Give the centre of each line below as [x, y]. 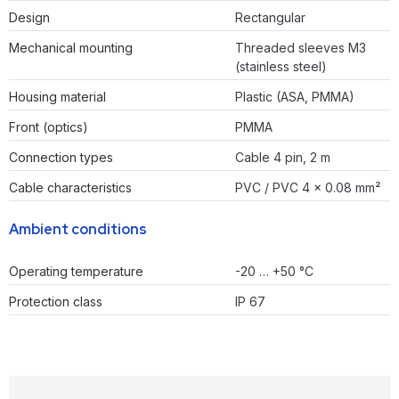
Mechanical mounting [71, 48]
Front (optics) [49, 127]
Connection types [61, 158]
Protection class [56, 302]
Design [29, 18]
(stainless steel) [281, 67]
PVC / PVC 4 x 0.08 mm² [308, 188]
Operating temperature [76, 272]
